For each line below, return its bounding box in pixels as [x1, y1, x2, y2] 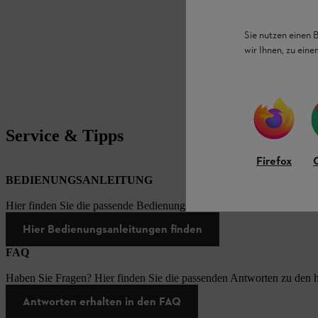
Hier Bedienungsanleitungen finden [23, 222, 202, 236]
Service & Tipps [6, 126, 124, 146]
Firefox [256, 153, 292, 170]
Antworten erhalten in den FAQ [23, 295, 181, 309]
